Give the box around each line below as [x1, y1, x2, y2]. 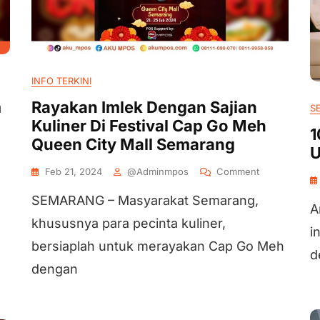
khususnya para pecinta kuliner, [31, 216, 226, 231]
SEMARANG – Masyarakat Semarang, [31, 193, 259, 208]
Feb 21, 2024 [45, 166, 102, 177]
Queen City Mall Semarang [31, 135, 235, 154]
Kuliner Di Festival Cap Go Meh [31, 116, 266, 135]
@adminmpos [127, 166, 189, 177]
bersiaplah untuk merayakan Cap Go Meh [31, 239, 284, 254]
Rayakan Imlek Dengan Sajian [31, 98, 257, 116]
